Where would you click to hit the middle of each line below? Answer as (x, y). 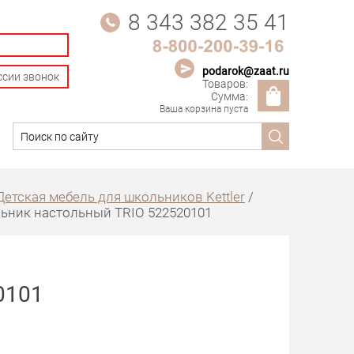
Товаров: (225, 83)
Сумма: (230, 96)
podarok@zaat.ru (246, 70)
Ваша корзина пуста (204, 108)
